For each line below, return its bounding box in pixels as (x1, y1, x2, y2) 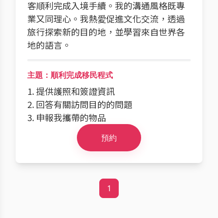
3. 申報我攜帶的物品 (27, 111, 106, 124)
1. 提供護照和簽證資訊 (27, 85, 115, 97)
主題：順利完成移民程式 (27, 70, 113, 80)
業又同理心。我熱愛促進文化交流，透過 (27, 12, 185, 25)
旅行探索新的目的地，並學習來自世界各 (27, 25, 185, 38)
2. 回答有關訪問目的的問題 (27, 98, 132, 110)
